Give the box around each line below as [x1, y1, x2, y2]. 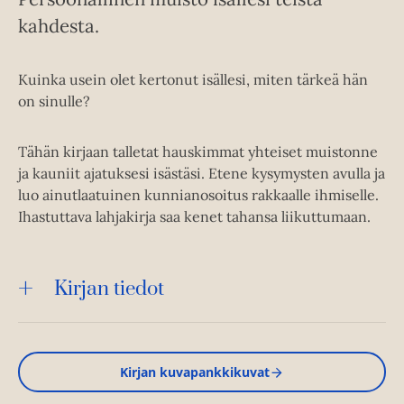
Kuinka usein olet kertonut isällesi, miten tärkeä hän [18, 70, 368, 89]
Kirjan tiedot [54, 277, 164, 302]
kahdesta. [18, 14, 99, 39]
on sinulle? [18, 92, 90, 111]
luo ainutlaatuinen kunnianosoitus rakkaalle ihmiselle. [18, 186, 379, 205]
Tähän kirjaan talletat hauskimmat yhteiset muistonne [18, 142, 378, 161]
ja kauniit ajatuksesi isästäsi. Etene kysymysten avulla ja [18, 164, 385, 183]
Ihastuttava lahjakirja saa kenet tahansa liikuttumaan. [18, 207, 371, 226]
